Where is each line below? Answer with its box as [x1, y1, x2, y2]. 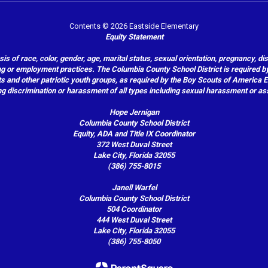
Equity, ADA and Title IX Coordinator [73, 129, 195, 138]
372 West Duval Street [96, 139, 172, 149]
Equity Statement [105, 32, 163, 41]
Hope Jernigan [109, 107, 159, 117]
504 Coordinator [106, 204, 162, 214]
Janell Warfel [111, 182, 157, 192]
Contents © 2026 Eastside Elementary [69, 21, 199, 31]
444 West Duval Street [96, 215, 172, 224]
